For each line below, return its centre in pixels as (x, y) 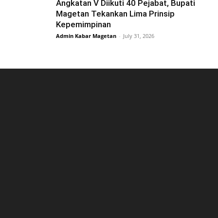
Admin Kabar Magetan (86, 36)
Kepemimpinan (83, 25)
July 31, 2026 (139, 36)
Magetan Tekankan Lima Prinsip (115, 14)
